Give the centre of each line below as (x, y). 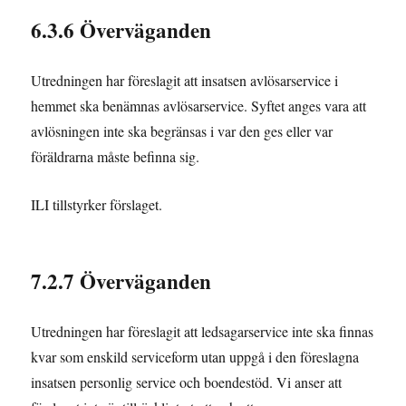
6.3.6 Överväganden (121, 29)
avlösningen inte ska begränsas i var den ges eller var (182, 130)
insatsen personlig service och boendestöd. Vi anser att (187, 382)
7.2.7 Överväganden (121, 280)
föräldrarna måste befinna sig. (116, 156)
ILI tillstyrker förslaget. (97, 204)
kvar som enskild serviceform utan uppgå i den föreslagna (195, 356)
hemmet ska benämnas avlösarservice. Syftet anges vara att (199, 105)
